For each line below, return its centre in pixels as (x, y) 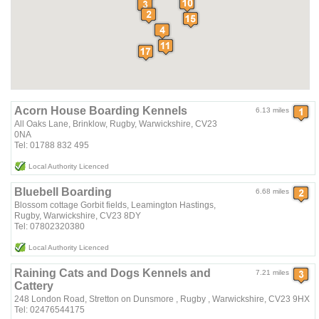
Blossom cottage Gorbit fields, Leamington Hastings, (115, 205)
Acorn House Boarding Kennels (101, 111)
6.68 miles (273, 192)
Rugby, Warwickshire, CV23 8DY (78, 216)
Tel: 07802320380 (50, 227)
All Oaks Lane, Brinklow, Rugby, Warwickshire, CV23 (116, 124)
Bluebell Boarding (63, 192)
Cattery (34, 286)
